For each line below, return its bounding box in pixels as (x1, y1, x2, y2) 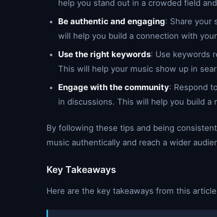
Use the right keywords (58, 49, 151, 59)
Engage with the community (58, 82, 169, 92)
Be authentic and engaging (58, 16, 165, 26)
